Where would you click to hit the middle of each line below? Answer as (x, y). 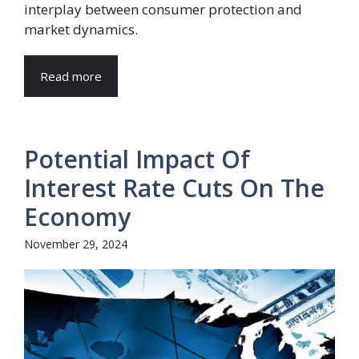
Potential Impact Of (137, 159)
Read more (71, 76)
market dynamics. (81, 29)
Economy (77, 217)
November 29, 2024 (76, 244)
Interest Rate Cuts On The (174, 188)
